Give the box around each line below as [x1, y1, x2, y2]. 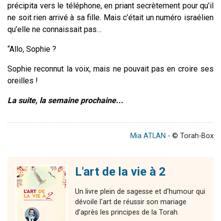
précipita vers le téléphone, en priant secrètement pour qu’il [7, 1, 214, 11]
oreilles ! [7, 76, 40, 86]
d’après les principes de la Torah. [75, 208, 179, 217]
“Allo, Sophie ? [7, 44, 58, 54]
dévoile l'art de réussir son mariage [75, 198, 186, 207]
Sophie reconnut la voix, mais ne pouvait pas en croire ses [7, 64, 214, 74]
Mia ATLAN [130, 132, 166, 141]
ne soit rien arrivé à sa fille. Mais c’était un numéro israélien [7, 13, 214, 23]
